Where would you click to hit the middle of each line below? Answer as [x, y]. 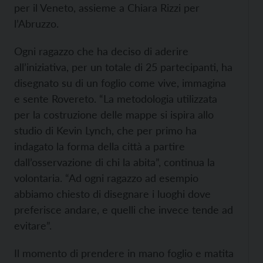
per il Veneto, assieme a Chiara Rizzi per [107, 8]
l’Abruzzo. [36, 23]
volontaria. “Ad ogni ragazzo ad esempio [106, 178]
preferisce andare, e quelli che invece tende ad [124, 210]
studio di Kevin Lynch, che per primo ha [105, 130]
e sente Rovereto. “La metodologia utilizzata [116, 99]
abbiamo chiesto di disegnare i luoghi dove [112, 194]
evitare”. [33, 225]
